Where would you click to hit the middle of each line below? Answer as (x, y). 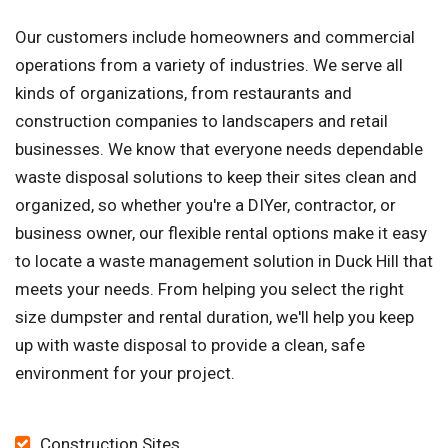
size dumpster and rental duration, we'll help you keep (214, 317)
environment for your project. (125, 373)
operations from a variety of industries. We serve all (209, 65)
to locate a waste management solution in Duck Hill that (224, 261)
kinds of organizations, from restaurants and (183, 93)
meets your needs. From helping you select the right (209, 289)
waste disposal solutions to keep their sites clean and (216, 177)
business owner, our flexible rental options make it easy (221, 233)
